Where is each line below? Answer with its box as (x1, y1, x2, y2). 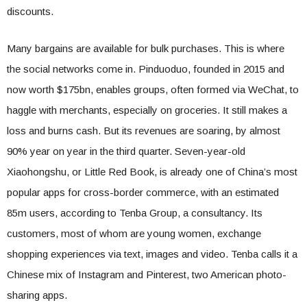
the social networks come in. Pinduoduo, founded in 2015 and (7, 63, 284, 75)
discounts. (7, 5, 53, 17)
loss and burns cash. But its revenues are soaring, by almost (7, 125, 280, 136)
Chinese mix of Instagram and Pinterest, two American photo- (7, 269, 286, 280)
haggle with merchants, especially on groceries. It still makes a (7, 104, 287, 116)
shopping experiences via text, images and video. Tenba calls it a (7, 248, 297, 260)
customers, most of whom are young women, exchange (7, 228, 261, 239)
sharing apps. (7, 289, 67, 301)
